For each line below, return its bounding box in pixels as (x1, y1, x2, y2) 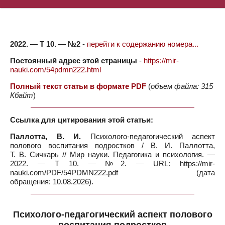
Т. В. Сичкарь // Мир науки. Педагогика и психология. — (10, 150, 215, 159)
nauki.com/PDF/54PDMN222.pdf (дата (10, 168, 215, 177)
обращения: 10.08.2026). (10, 177, 93, 186)
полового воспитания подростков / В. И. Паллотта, (10, 141, 215, 150)
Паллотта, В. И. (10, 132, 81, 141)
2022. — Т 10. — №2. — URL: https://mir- (10, 159, 215, 168)
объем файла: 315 (151, 82, 213, 90)
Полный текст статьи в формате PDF (10, 82, 146, 90)
